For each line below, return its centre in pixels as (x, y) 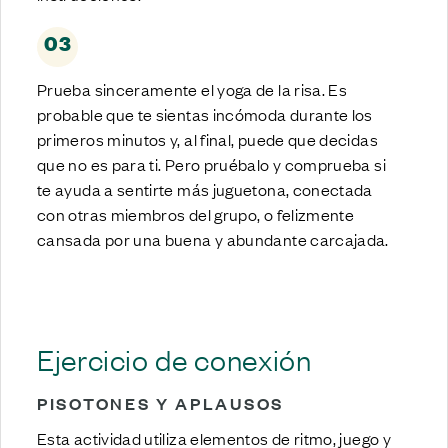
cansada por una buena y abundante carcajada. (215, 238)
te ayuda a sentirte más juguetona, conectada (205, 188)
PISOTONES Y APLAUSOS (161, 403)
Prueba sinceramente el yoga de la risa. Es (192, 88)
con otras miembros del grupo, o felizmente (196, 213)
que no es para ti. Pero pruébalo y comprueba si (211, 163)
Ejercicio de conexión (174, 358)
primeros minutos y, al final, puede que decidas (207, 138)
